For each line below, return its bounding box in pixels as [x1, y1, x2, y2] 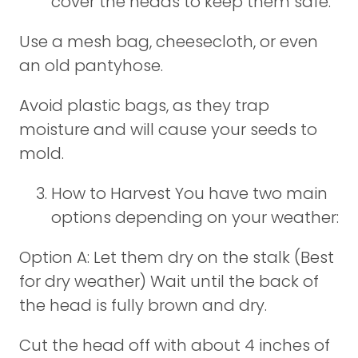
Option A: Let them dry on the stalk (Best [19, 246, 334, 268]
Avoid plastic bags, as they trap [19, 94, 269, 117]
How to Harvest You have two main [51, 182, 328, 205]
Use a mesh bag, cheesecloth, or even [19, 30, 318, 53]
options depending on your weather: [51, 206, 339, 229]
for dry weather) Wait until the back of [19, 270, 319, 292]
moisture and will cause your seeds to [19, 118, 317, 141]
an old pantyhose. [19, 54, 163, 77]
